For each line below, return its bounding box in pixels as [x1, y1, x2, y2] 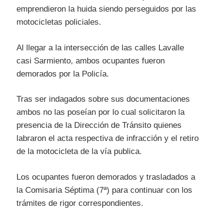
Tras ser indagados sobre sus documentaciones [16, 94, 190, 104]
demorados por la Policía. [16, 69, 109, 78]
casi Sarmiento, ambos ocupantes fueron [16, 56, 165, 65]
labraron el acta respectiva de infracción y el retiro [16, 134, 199, 143]
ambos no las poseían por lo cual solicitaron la [16, 108, 185, 117]
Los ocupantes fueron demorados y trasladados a [16, 172, 195, 182]
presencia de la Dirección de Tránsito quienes [16, 121, 182, 130]
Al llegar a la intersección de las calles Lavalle [16, 43, 184, 52]
